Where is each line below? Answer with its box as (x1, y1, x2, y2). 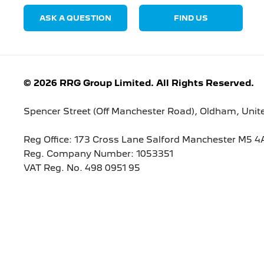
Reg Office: (24, 134, 72, 145)
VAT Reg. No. (24, 162, 82, 173)
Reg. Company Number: (24, 148, 134, 159)
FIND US (174, 14, 208, 23)
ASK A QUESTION (39, 14, 111, 23)
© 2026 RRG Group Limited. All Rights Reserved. (24, 77, 254, 88)
